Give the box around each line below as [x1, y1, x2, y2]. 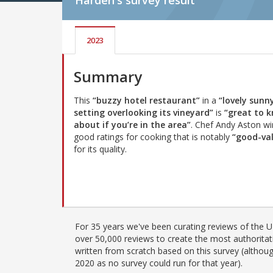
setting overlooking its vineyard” [74, 107, 213, 119]
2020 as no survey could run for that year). [75, 257, 243, 269]
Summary [74, 66, 142, 87]
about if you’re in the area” [74, 119, 191, 131]
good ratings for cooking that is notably [74, 131, 232, 143]
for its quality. [74, 143, 127, 155]
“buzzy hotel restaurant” [93, 94, 200, 107]
